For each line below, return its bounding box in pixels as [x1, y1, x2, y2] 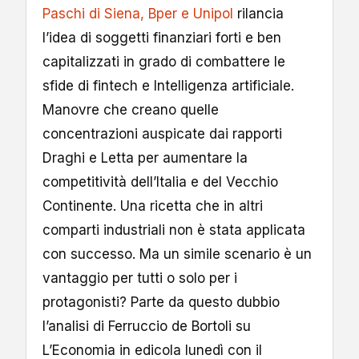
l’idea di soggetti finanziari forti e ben [42, 29, 281, 46]
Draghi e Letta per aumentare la [42, 149, 248, 166]
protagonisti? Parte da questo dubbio [42, 293, 280, 310]
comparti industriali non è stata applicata [42, 221, 305, 238]
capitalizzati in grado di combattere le [42, 53, 285, 70]
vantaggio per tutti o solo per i [42, 269, 237, 286]
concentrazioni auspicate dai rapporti [42, 125, 282, 142]
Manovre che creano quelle [42, 101, 219, 118]
